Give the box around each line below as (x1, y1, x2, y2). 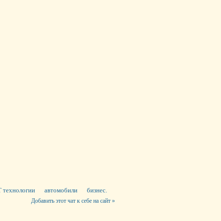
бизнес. (87, 186, 108, 194)
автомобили (44, 186, 78, 194)
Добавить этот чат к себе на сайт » (31, 197, 115, 204)
